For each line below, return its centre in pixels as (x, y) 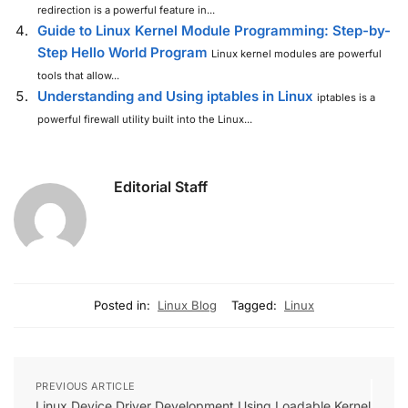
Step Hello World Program (122, 53)
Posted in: (122, 306)
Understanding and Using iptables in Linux (175, 97)
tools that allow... (78, 76)
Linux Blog (187, 306)
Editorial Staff (161, 187)
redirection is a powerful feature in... (126, 10)
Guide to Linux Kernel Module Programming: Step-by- (214, 31)
